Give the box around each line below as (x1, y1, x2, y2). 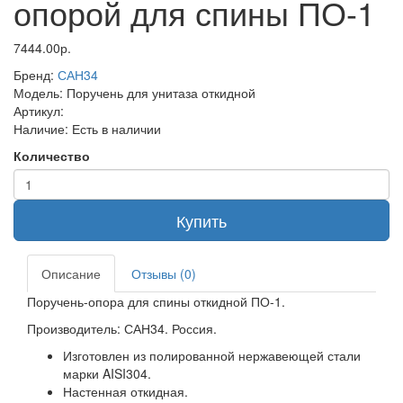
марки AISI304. (63, 364, 151, 383)
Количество (13, 147, 90, 166)
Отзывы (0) (131, 264, 196, 283)
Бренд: (13, 66, 58, 85)
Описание (41, 264, 101, 283)
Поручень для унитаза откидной (67, 84, 255, 103)
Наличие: (13, 120, 72, 139)
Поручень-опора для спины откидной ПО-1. (27, 292, 285, 311)
